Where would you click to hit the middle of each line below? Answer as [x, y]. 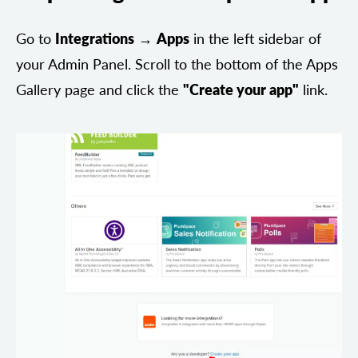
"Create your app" [241, 90]
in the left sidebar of [255, 39]
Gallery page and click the [99, 90]
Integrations [95, 39]
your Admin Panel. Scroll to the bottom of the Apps [177, 65]
